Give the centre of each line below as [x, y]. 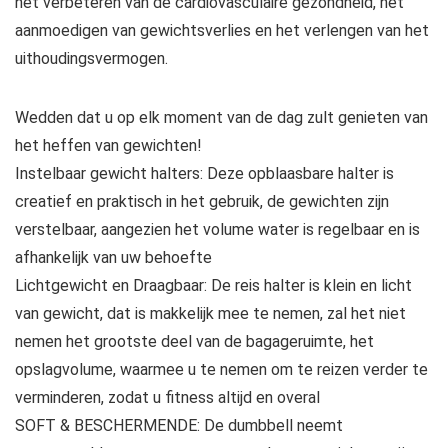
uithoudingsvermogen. [91, 59]
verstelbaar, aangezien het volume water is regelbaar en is [217, 230]
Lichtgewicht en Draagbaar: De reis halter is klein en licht [213, 286]
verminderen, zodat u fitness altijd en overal [167, 398]
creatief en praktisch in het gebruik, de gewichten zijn [202, 202]
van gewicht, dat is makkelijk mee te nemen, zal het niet [210, 314]
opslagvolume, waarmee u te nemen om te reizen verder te [221, 370]
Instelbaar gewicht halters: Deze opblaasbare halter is [204, 174]
